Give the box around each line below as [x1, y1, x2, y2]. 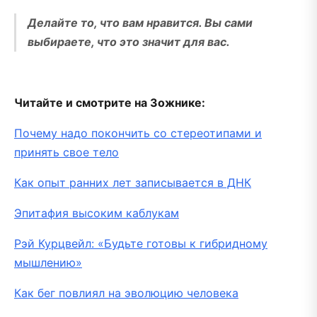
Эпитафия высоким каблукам [14, 205, 179, 220]
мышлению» [14, 255, 82, 270]
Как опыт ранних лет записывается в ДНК [14, 175, 251, 190]
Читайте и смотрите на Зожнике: [14, 95, 208, 110]
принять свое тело [14, 144, 119, 159]
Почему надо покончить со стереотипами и [14, 125, 262, 140]
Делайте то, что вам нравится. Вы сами [28, 15, 253, 30]
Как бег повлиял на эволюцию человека [14, 285, 238, 300]
